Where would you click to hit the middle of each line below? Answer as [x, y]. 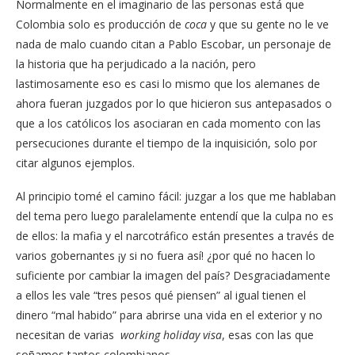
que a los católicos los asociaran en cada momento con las [168, 123]
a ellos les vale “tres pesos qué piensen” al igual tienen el [161, 295]
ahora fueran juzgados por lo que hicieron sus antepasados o [174, 103]
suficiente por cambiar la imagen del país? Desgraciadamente [173, 275]
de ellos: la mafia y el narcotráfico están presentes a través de [175, 235]
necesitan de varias [68, 334]
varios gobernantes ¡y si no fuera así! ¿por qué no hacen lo [166, 255]
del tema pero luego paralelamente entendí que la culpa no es [175, 216]
